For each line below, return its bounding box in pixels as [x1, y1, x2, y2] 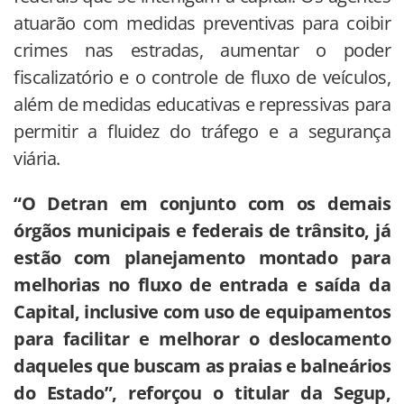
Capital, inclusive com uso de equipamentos [14, 298, 390, 324]
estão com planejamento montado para [14, 244, 390, 270]
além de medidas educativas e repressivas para [14, 91, 390, 116]
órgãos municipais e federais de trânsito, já [14, 217, 390, 243]
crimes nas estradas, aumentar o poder [14, 37, 390, 62]
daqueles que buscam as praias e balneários [14, 353, 390, 378]
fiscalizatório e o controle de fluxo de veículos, [14, 64, 390, 89]
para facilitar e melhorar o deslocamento [14, 326, 390, 351]
